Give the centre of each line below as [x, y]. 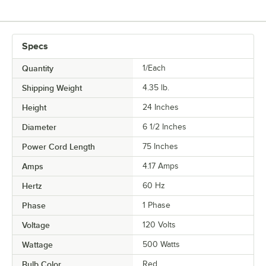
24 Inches [161, 107]
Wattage [37, 245]
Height [34, 108]
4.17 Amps [161, 166]
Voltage [36, 225]
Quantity [38, 69]
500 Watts [161, 245]
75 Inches [160, 147]
